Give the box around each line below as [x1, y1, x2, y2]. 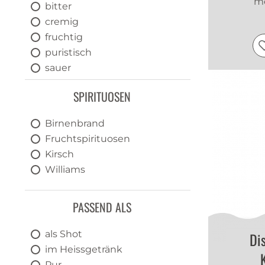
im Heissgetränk [45, 244, 122, 255]
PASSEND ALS [72, 198, 131, 216]
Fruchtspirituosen [45, 133, 130, 144]
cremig [45, 16, 79, 27]
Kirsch [45, 148, 74, 160]
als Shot [45, 228, 82, 240]
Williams [45, 164, 85, 175]
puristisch [45, 47, 92, 58]
